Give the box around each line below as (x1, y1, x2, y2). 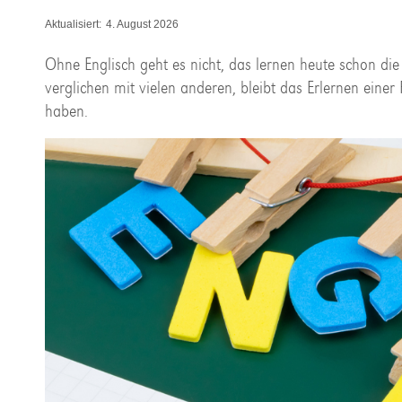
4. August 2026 (106, 18, 179, 31)
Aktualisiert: (45, 18, 101, 31)
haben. (45, 100, 88, 121)
